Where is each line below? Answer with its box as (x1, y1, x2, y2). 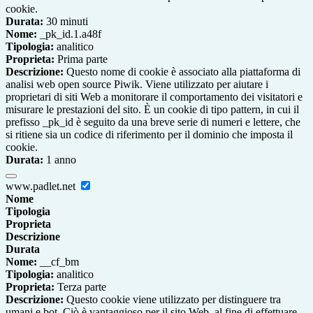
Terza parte (54, 280, 106, 293)
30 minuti (43, 15, 88, 27)
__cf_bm (37, 255, 79, 268)
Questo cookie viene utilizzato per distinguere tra (64, 293, 281, 305)
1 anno (43, 153, 76, 166)
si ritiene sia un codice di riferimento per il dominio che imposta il (6, 128, 293, 140)
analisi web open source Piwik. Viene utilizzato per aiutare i (6, 78, 268, 90)
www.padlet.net (6, 180, 78, 192)
